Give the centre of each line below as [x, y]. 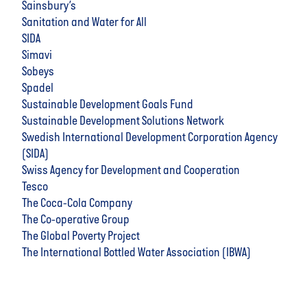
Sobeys [38, 72]
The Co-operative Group [76, 220]
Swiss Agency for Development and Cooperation [131, 171]
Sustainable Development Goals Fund [108, 105]
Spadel [38, 88]
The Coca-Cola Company [77, 204]
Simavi [37, 56]
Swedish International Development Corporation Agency [150, 138]
